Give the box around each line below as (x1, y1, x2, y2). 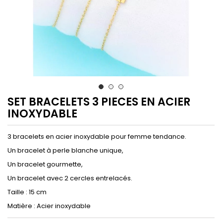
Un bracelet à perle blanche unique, (7, 145, 123, 155)
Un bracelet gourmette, (7, 159, 83, 169)
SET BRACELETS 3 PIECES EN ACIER (7, 94, 190, 110)
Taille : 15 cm (7, 187, 47, 197)
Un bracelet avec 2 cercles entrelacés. (7, 173, 132, 183)
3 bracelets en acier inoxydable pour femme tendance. (7, 131, 186, 141)
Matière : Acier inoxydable (7, 201, 91, 211)
